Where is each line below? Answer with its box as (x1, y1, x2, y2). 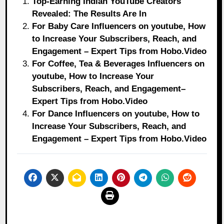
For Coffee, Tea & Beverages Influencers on (32, 59, 205, 69)
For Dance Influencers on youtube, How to (32, 109, 200, 119)
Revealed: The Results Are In (32, 9, 147, 19)
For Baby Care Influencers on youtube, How (32, 21, 206, 31)
